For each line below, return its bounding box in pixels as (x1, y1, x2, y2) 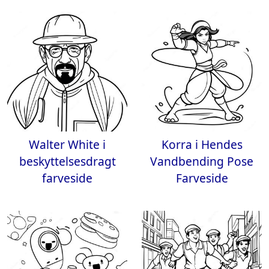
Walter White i (29, 136, 106, 153)
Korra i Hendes (161, 136, 243, 153)
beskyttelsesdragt (19, 153, 116, 169)
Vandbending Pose (150, 153, 253, 169)
